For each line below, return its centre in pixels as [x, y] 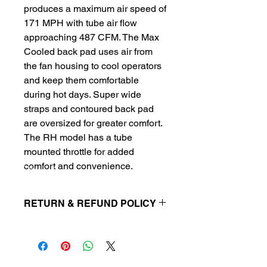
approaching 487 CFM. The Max [91, 37]
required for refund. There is [77, 251]
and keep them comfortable [81, 80]
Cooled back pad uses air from [88, 51]
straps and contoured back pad [89, 108]
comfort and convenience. [78, 166]
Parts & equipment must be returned [92, 226]
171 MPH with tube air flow [80, 23]
